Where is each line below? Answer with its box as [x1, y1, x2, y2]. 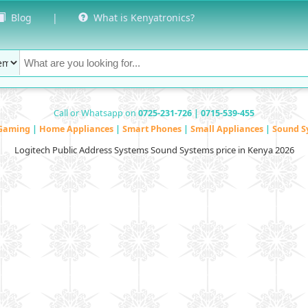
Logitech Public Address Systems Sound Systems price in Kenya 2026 [14, 143, 294, 156]
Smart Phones [122, 122, 184, 135]
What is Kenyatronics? [88, 11, 195, 24]
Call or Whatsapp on [54, 107, 138, 119]
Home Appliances [39, 122, 115, 135]
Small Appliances [190, 122, 265, 135]
